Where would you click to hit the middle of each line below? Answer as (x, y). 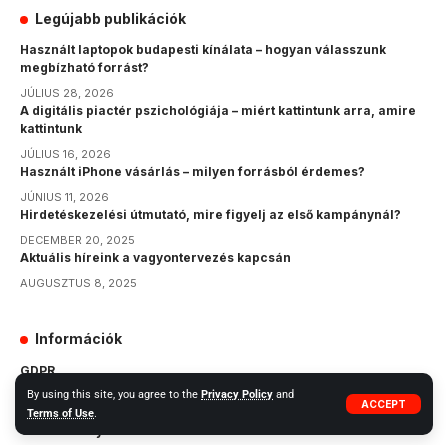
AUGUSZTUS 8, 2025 (78, 283)
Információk (79, 339)
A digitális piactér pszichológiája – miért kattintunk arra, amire (218, 111)
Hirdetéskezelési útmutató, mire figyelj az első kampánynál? (210, 215)
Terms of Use (60, 413)
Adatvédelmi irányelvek (95, 401)
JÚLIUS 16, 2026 (65, 154)
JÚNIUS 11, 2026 (64, 197)
